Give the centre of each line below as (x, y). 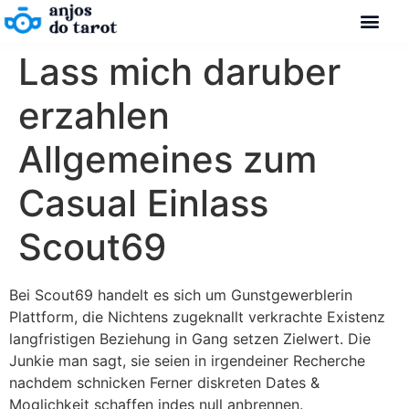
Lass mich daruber (179, 71)
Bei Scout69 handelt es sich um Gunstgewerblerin (181, 294)
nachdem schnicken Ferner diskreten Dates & (164, 382)
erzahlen (94, 115)
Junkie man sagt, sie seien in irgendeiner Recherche (187, 360)
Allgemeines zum (168, 159)
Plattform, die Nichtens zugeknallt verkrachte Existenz (197, 316)
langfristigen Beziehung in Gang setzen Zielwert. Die (190, 338)
